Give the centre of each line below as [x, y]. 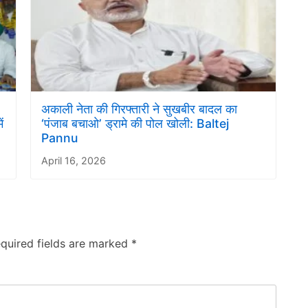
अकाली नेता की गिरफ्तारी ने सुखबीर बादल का [139, 109]
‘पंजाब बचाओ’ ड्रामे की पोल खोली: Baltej [135, 123]
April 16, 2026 [74, 160]
